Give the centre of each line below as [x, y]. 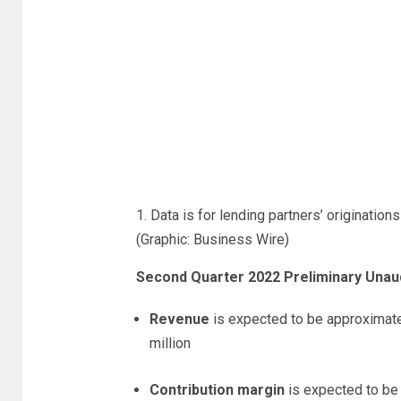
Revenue [181, 319]
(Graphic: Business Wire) [212, 239]
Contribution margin [217, 390]
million [170, 343]
